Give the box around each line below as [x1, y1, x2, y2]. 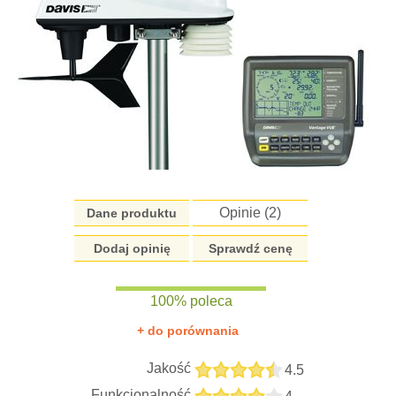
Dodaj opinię [93, 241, 171, 255]
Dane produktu [87, 206, 178, 220]
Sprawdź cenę [208, 241, 293, 255]
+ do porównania [136, 324, 239, 338]
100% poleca [149, 293, 232, 308]
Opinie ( [219, 205, 270, 220]
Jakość [147, 361, 192, 376]
